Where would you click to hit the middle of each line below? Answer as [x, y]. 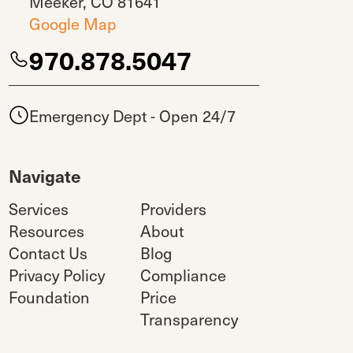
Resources [47, 231]
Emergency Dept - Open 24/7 [133, 116]
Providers [173, 209]
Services [39, 209]
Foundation [50, 297]
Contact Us [48, 253]
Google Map [73, 24]
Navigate [45, 176]
